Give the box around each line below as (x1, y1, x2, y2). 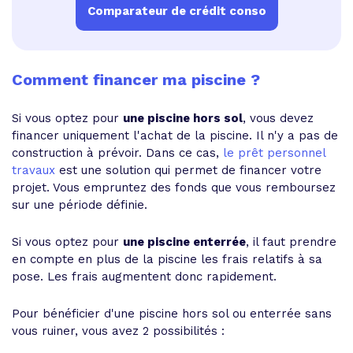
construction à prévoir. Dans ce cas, (12, 146, 223, 160)
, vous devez (243, 111, 314, 125)
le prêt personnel (223, 146, 325, 160)
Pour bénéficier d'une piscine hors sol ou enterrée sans (12, 307, 332, 321)
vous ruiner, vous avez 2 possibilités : (12, 324, 225, 338)
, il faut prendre (246, 235, 336, 249)
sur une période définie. (12, 198, 147, 212)
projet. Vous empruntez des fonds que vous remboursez (12, 180, 336, 195)
